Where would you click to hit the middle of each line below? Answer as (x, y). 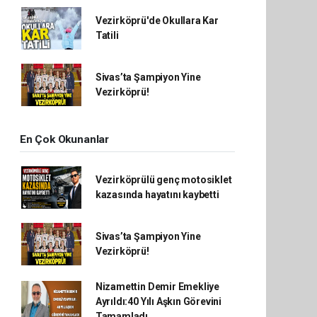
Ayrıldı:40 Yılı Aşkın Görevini (158, 301)
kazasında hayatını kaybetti (157, 195)
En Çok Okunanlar (64, 139)
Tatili (107, 35)
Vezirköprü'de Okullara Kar (157, 21)
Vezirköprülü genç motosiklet (163, 180)
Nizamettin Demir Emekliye (157, 287)
